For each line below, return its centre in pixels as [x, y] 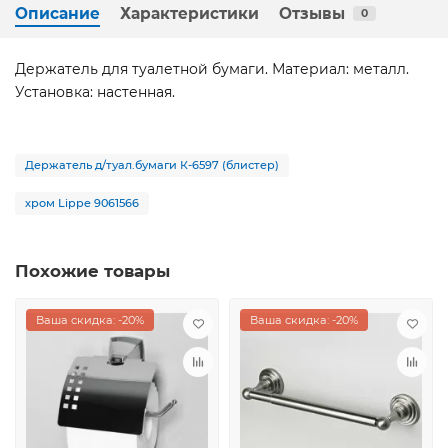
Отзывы [312, 13]
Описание [57, 13]
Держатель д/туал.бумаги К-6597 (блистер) [152, 164]
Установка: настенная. [95, 91]
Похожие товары [92, 270]
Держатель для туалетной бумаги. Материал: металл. [212, 68]
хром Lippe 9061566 [82, 202]
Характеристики [189, 13]
